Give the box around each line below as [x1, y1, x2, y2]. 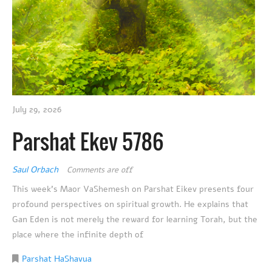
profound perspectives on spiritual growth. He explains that [12, 198, 248, 210]
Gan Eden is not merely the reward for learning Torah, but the [12, 213, 257, 225]
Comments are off [67, 164, 132, 175]
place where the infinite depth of [12, 228, 143, 240]
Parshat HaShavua [22, 253, 92, 265]
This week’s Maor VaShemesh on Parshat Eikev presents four [12, 183, 254, 195]
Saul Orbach [12, 163, 61, 175]
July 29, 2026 [12, 103, 61, 115]
